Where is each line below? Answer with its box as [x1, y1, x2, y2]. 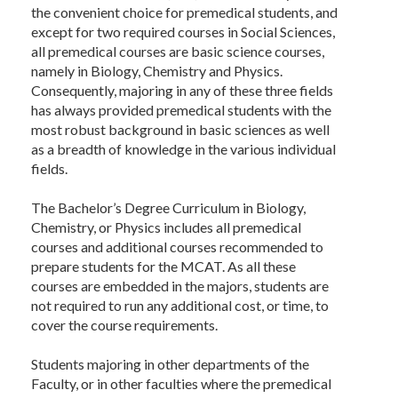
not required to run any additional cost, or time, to [31, 297, 329, 314]
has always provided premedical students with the [31, 101, 331, 118]
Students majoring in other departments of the [31, 355, 309, 372]
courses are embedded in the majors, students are [31, 277, 329, 294]
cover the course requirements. [31, 316, 218, 333]
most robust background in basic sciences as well [31, 121, 330, 138]
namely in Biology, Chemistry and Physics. [31, 62, 283, 79]
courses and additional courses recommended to [31, 238, 323, 255]
